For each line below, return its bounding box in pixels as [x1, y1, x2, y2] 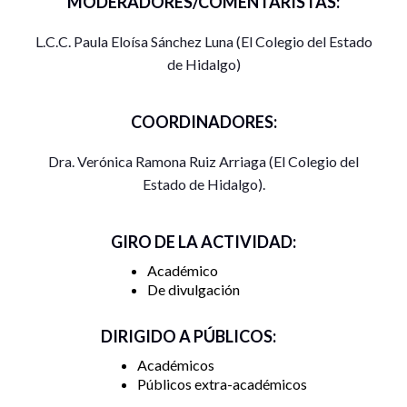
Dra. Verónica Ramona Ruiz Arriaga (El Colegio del [48, 152, 359, 170]
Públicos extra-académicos [136, 374, 307, 392]
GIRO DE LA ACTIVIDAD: [111, 231, 296, 252]
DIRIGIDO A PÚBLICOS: [100, 325, 276, 346]
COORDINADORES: [130, 111, 277, 132]
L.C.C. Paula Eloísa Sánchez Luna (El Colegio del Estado [35, 32, 372, 50]
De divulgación [147, 280, 240, 298]
